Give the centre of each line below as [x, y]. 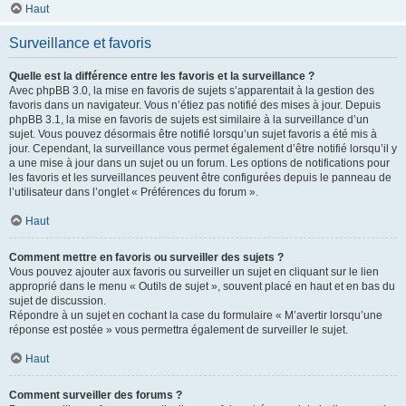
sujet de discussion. [58, 301]
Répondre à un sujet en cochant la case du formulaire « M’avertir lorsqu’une [196, 315]
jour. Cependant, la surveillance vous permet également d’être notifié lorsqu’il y [203, 149]
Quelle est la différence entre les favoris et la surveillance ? [162, 76]
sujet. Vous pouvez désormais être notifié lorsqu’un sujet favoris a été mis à [193, 134]
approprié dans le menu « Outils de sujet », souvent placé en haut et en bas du [202, 286]
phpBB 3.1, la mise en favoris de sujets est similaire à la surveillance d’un [189, 120]
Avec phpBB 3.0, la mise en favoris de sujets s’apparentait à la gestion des [192, 91]
